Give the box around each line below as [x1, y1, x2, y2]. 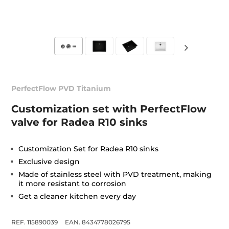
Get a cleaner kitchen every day [18, 192, 136, 201]
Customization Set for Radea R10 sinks [18, 144, 159, 154]
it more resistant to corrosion [18, 179, 127, 189]
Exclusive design [18, 157, 80, 167]
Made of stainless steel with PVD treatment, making [18, 170, 212, 179]
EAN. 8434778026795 [65, 218, 131, 226]
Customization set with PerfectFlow [11, 103, 207, 116]
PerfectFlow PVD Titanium [11, 84, 111, 94]
